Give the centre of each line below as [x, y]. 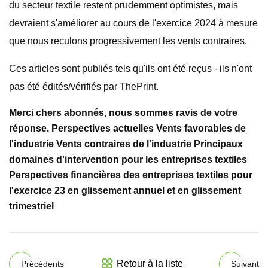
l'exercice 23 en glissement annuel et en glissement [125, 191]
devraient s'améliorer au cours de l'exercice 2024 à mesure [133, 23]
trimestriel [31, 206]
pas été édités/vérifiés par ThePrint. [84, 86]
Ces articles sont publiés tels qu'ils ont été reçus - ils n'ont [130, 68]
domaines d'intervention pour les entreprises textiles [128, 159]
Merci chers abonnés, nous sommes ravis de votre [123, 113]
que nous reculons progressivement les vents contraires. [128, 41]
